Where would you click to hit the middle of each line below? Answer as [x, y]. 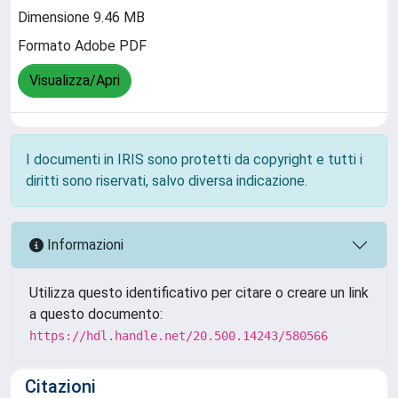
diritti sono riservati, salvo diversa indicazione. [167, 180]
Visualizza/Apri [75, 81]
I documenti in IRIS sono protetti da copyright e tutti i [194, 159]
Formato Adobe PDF [82, 46]
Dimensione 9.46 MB [81, 18]
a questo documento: [96, 314]
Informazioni [84, 245]
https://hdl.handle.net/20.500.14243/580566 [179, 335]
